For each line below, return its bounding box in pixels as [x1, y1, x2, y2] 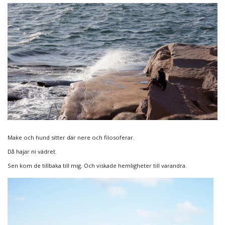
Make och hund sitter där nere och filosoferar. [8, 134, 135, 142]
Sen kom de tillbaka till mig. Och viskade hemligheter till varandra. [8, 162, 187, 170]
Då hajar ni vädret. [8, 148, 57, 156]
